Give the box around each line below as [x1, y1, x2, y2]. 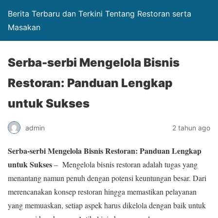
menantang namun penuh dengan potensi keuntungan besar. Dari [8, 173, 206, 183]
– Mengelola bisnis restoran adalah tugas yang [52, 159, 198, 169]
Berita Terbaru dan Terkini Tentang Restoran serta [8, 9, 191, 18]
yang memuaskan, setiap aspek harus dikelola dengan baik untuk [8, 200, 206, 210]
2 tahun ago [172, 123, 210, 132]
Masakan [8, 22, 40, 32]
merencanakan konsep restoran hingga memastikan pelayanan [8, 186, 197, 197]
